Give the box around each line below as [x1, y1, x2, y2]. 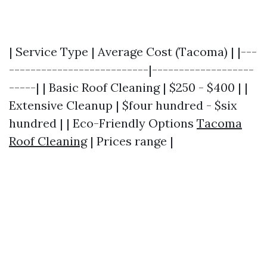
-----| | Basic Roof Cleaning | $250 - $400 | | [9, 79, 248, 95]
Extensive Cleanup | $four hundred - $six [9, 97, 237, 113]
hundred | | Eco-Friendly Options [9, 115, 197, 131]
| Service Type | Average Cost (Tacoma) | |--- [9, 44, 257, 59]
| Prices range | [87, 133, 173, 148]
